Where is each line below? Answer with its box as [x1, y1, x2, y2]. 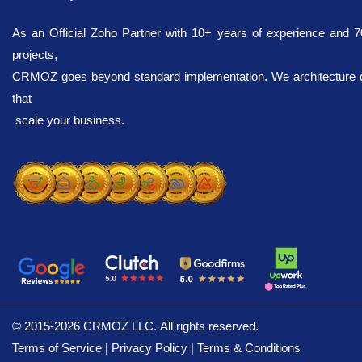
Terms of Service [12, 341, 102, 355]
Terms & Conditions [197, 341, 301, 355]
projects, [12, 48, 61, 61]
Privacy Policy [112, 341, 187, 355]
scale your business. [12, 113, 128, 127]
